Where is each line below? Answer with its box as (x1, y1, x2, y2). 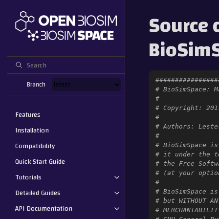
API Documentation (15, 202, 72, 215)
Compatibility (15, 139, 55, 153)
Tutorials (15, 171, 42, 184)
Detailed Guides (15, 186, 61, 199)
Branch (27, 78, 45, 90)
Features (15, 108, 41, 121)
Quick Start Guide (15, 155, 65, 168)
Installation (15, 124, 49, 137)
